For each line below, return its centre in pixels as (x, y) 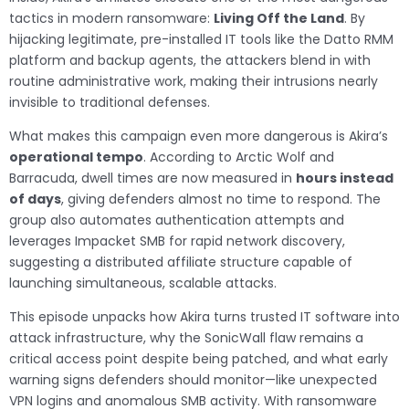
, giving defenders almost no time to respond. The (221, 199)
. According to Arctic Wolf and (239, 157)
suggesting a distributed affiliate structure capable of (181, 262)
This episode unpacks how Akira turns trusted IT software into (204, 317)
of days (35, 199)
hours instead (345, 178)
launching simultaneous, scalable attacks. (143, 283)
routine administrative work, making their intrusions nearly (194, 82)
